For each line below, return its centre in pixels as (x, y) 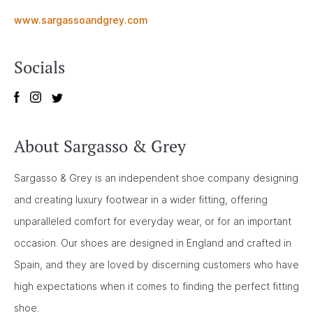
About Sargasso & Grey (100, 146)
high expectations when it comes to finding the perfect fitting (156, 286)
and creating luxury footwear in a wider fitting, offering (141, 199)
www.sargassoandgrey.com (81, 20)
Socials (39, 67)
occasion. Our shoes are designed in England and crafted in (153, 242)
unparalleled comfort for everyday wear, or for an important (153, 221)
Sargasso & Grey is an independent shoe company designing (156, 177)
